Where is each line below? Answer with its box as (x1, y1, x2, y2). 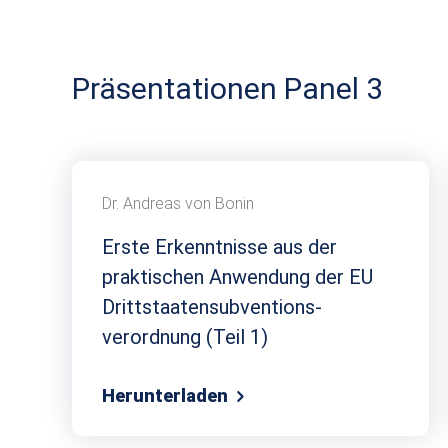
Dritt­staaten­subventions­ (102, 294, 322, 319)
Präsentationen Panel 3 (72, 70, 383, 106)
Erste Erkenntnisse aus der (102, 234, 337, 259)
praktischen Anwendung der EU (102, 264, 373, 289)
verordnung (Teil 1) (102, 324, 268, 349)
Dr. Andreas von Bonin (102, 193, 254, 213)
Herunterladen (102, 384, 232, 406)
